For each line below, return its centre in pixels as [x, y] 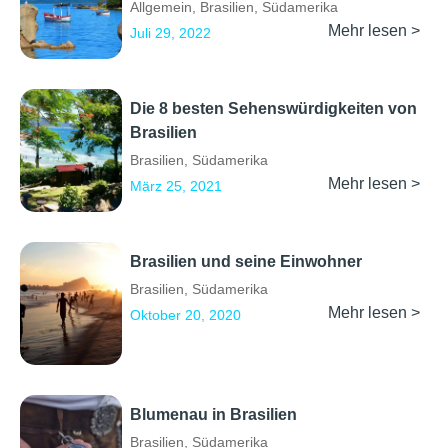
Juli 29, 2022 [170, 32]
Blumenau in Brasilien [213, 414]
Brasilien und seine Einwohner [246, 261]
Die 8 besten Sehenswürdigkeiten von [273, 108]
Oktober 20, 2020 [185, 314]
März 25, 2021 [176, 185]
